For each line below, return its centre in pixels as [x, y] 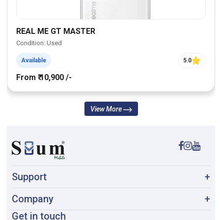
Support [29, 177]
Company [33, 199]
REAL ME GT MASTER [56, 31]
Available [34, 60]
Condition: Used [39, 43]
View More [107, 109]
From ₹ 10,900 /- [44, 77]
